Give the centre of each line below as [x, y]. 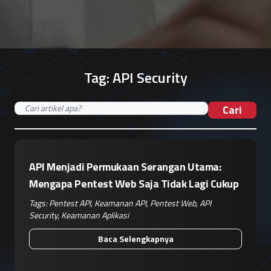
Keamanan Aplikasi [95, 215]
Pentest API [70, 203]
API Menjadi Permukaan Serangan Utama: [125, 166]
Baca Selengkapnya [135, 238]
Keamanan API [120, 203]
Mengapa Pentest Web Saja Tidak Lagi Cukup [134, 183]
